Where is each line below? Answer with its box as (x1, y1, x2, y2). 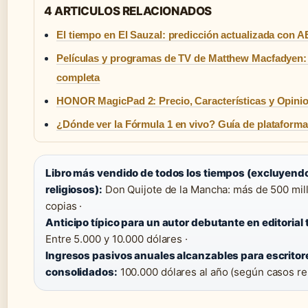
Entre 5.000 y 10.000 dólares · (45, 232, 188, 246)
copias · (45, 199, 82, 213)
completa (56, 71, 100, 84)
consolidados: (45, 265, 118, 279)
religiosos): (45, 183, 102, 197)
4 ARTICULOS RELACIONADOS (44, 4, 212, 19)
